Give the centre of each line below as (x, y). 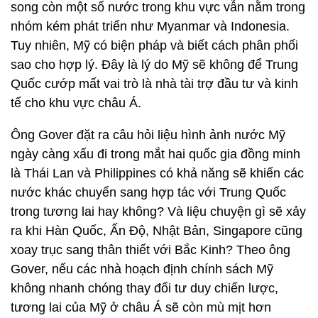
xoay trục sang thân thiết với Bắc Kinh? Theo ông (150, 250)
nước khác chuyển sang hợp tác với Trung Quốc (148, 192)
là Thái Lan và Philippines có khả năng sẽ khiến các (157, 173)
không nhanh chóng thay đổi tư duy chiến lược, (144, 288)
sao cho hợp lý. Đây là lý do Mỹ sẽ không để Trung (154, 65)
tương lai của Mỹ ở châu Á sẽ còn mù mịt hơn (141, 307)
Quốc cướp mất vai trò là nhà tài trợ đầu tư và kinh (154, 84)
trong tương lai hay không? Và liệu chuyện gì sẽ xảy (158, 212)
